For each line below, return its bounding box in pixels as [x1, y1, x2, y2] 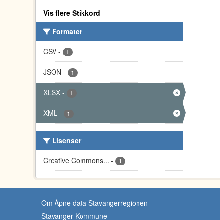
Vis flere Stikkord [43, 8, 100, 18]
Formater [50, 27, 82, 36]
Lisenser [50, 136, 81, 145]
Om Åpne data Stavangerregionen [41, 198, 148, 208]
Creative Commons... [43, 155, 109, 165]
